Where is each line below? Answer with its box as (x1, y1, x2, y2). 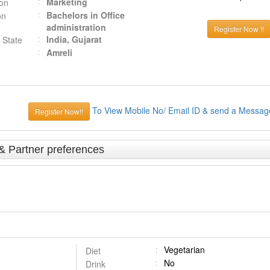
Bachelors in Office (46, 9, 125, 21)
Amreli (46, 46, 72, 58)
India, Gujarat (46, 33, 102, 45)
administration (46, 21, 106, 33)
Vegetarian (163, 243, 205, 256)
